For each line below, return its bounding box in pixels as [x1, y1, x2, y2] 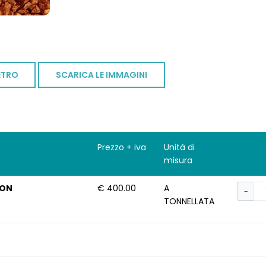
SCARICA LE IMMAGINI [56, 69, 148, 81]
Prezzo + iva [97, 141, 146, 154]
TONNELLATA [164, 195, 215, 208]
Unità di [164, 141, 195, 154]
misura [164, 154, 193, 167]
